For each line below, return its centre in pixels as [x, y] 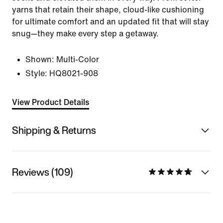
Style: [36, 73]
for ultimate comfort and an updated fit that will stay [111, 22]
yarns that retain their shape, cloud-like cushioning [108, 10]
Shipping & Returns [54, 130]
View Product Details [51, 102]
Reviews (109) [43, 172]
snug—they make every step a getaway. [85, 34]
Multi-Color [78, 59]
